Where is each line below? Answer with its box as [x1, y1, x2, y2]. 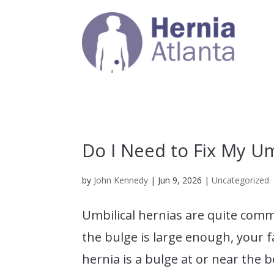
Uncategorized [212, 174, 270, 186]
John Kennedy [94, 174, 149, 186]
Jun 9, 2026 [158, 174, 202, 186]
